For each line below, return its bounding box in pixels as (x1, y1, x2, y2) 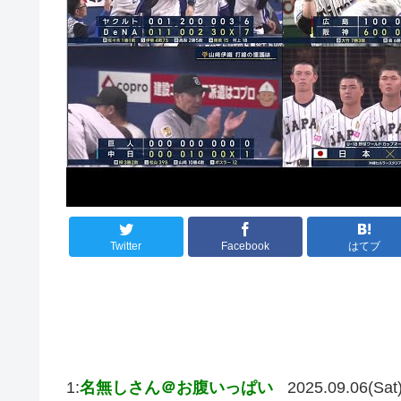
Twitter (110, 240, 142, 253)
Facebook (220, 240, 269, 253)
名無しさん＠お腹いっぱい (80, 378, 273, 397)
